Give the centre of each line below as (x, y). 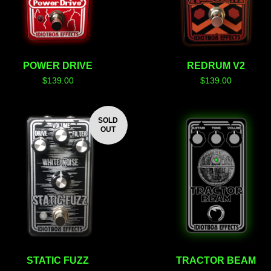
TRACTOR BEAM (216, 260)
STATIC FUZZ (58, 260)
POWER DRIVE (58, 66)
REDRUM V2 (216, 66)
